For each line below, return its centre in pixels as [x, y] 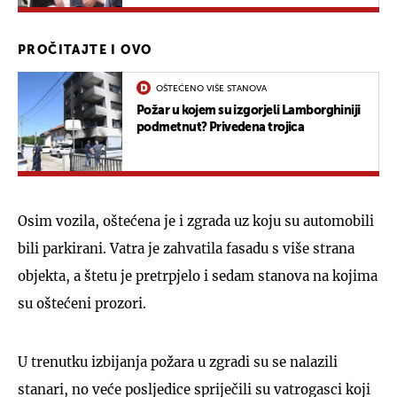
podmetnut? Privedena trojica [221, 127]
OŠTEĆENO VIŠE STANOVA [211, 88]
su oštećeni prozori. [82, 303]
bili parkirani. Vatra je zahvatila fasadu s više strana [186, 248]
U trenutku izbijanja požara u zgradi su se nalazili [178, 362]
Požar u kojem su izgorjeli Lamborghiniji [249, 110]
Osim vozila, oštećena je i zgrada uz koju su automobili [196, 221]
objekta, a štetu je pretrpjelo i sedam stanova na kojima [198, 276]
